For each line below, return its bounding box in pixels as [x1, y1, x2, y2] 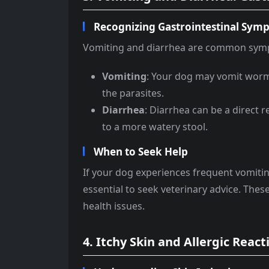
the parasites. [102, 86, 164, 100]
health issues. [83, 199, 145, 213]
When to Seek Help [94, 145, 188, 159]
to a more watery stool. [102, 120, 208, 134]
